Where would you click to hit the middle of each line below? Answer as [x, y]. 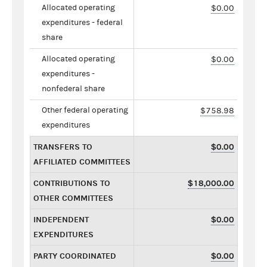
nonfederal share [73, 89]
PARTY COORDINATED [75, 256]
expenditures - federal [82, 22]
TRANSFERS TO [63, 147]
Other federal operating [85, 110]
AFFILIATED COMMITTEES [82, 162]
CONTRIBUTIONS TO [72, 183]
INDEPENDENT [61, 219]
